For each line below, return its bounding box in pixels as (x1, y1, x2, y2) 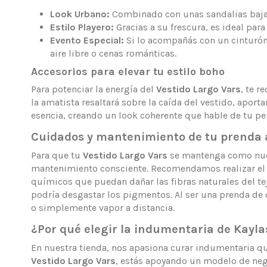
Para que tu (31, 149, 83, 161)
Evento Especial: (50, 34, 124, 46)
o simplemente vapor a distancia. (31, 201, 175, 213)
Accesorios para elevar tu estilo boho (31, 65, 225, 79)
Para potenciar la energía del (31, 83, 156, 95)
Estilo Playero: (50, 21, 114, 33)
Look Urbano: (50, 8, 110, 20)
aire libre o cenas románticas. (50, 47, 176, 59)
